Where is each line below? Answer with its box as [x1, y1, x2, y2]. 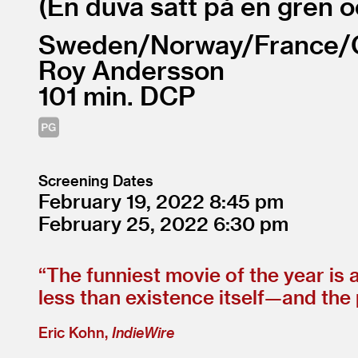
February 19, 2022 [38, 189, 209, 213]
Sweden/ [38, 29, 150, 59]
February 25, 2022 [38, 212, 213, 236]
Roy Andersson [38, 54, 225, 85]
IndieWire [112, 324, 174, 341]
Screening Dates [38, 172, 153, 189]
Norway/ [150, 29, 254, 59]
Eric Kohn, [38, 324, 112, 341]
